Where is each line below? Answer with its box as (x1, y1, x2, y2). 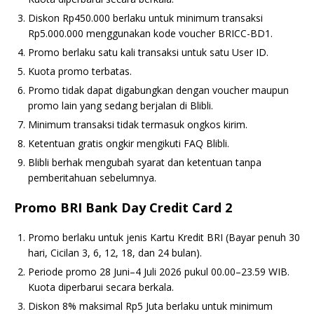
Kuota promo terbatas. (28, 64, 132, 78)
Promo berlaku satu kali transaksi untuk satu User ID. (28, 46, 268, 59)
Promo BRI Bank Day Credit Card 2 (14, 199, 232, 216)
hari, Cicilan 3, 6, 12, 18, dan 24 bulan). (28, 246, 202, 259)
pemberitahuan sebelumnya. (28, 171, 156, 184)
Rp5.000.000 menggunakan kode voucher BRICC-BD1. (28, 27, 273, 40)
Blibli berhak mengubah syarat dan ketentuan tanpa (28, 156, 261, 169)
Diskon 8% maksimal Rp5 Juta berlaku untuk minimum (28, 299, 273, 313)
